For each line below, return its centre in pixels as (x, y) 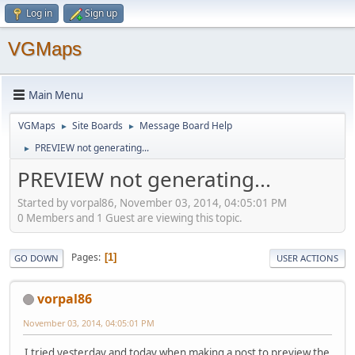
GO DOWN (36, 258)
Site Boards (97, 126)
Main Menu (56, 95)
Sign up (101, 13)
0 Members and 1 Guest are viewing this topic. (130, 218)
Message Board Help (186, 126)
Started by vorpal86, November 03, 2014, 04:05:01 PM (152, 202)
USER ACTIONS (307, 258)
